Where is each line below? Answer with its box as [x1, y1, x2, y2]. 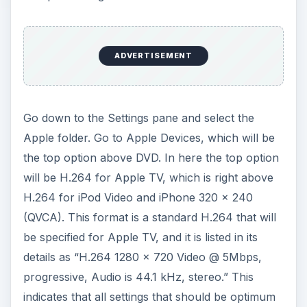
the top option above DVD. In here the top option [23, 150, 279, 164]
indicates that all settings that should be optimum [23, 289, 275, 304]
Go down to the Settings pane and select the [23, 110, 254, 125]
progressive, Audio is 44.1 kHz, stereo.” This [23, 269, 254, 284]
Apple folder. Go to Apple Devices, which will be [23, 130, 275, 145]
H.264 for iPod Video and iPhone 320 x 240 [23, 190, 253, 204]
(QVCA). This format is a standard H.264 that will [23, 210, 276, 224]
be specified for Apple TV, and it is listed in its [23, 230, 258, 244]
